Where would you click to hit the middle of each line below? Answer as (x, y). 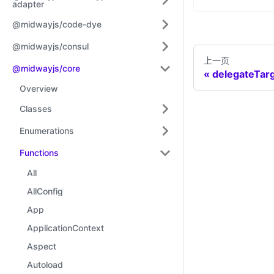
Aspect (42, 246)
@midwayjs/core (46, 68)
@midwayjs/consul (50, 46)
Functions (39, 153)
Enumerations (47, 131)
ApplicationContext (65, 228)
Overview (39, 88)
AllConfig (45, 191)
